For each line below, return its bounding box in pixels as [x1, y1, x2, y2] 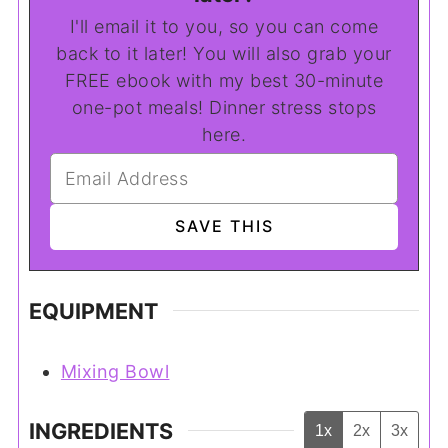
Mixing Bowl [60, 360, 170, 382]
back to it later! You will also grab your [56, 42, 392, 64]
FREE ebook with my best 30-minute [64, 69, 384, 91]
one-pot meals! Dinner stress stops [71, 96, 377, 118]
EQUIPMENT [28, 297, 158, 324]
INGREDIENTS [28, 417, 173, 444]
